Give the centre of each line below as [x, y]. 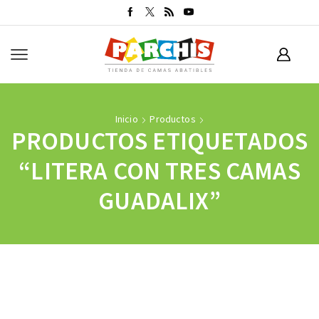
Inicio [126, 119]
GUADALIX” [159, 201]
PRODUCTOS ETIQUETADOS [159, 141]
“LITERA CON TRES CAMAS [159, 171]
